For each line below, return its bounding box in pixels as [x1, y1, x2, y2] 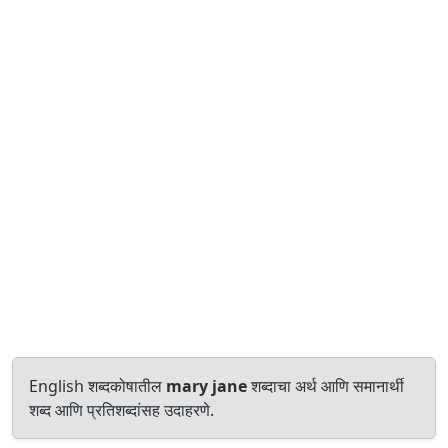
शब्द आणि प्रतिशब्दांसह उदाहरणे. [29, 399, 214, 421]
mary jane [166, 375, 247, 397]
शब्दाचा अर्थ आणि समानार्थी [247, 375, 404, 397]
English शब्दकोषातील [29, 375, 166, 397]
